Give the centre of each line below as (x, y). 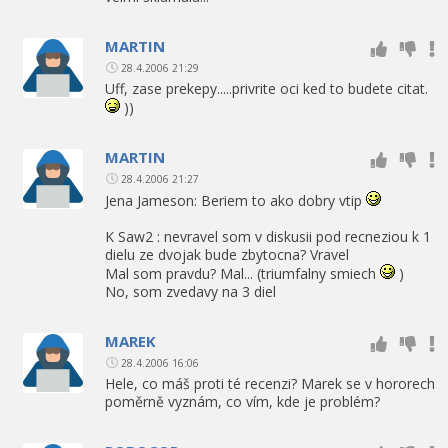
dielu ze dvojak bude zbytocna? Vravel (227, 254)
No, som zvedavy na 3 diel (190, 291)
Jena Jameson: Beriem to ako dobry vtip (235, 200)
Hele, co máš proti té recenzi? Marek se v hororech (270, 383)
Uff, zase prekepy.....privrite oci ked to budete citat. (266, 88)
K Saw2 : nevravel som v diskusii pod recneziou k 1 (268, 236)
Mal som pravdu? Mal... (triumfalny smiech (242, 273)
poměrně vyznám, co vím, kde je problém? (242, 401)
